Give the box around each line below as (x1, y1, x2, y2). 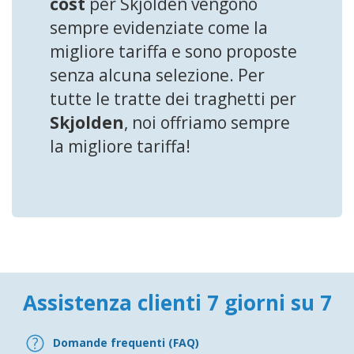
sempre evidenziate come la (50, 16, 268, 39)
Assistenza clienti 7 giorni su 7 (22, 288, 332, 317)
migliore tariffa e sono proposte (50, 40, 297, 62)
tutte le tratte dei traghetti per (50, 87, 296, 110)
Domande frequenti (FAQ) (53, 335, 199, 351)
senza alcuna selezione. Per (50, 63, 265, 86)
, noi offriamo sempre (124, 111, 290, 134)
